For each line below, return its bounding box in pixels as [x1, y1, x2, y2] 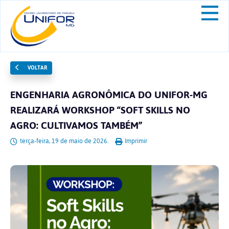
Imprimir [123, 135, 147, 147]
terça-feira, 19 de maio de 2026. [18, 135, 110, 147]
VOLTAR [26, 62, 47, 73]
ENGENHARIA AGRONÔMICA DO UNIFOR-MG [10, 85, 208, 104]
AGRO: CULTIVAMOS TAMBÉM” [10, 116, 142, 135]
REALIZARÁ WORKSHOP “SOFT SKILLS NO [10, 101, 190, 120]
